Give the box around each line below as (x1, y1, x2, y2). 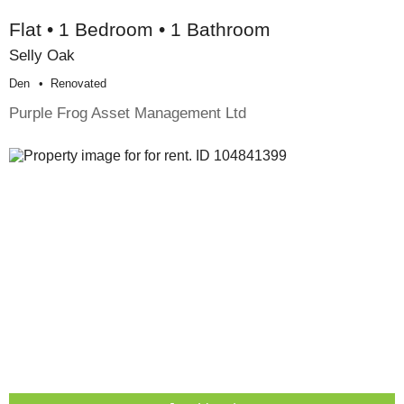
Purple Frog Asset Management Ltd (9, 104, 246, 123)
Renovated (50, 77, 106, 91)
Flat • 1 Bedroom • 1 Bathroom (9, 19, 271, 41)
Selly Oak (9, 46, 75, 65)
